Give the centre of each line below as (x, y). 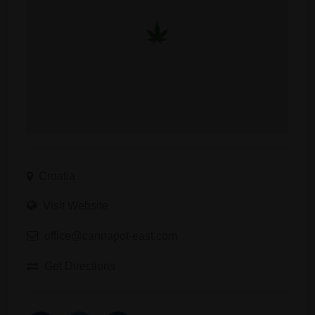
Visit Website (75, 206)
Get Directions (79, 265)
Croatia (57, 175)
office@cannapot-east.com (110, 235)
